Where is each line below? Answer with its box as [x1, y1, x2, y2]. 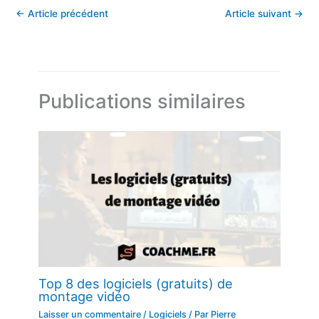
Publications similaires [38, 89, 246, 114]
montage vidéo [38, 288, 131, 305]
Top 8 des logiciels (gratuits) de [38, 276, 234, 292]
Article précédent [25, 8, 108, 20]
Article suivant [225, 8, 294, 20]
